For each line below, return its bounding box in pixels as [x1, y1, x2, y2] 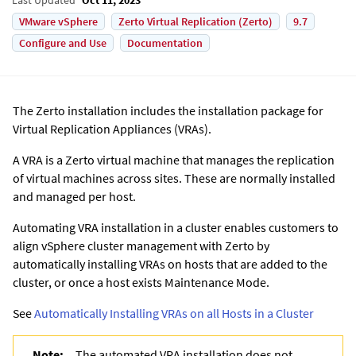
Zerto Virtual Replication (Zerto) [118, 14, 273, 29]
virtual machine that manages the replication [95, 151, 335, 168]
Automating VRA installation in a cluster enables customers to [13, 219, 339, 235]
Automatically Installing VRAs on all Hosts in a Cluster [34, 304, 314, 321]
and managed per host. [13, 188, 136, 204]
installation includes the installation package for [65, 102, 323, 118]
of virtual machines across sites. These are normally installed [13, 169, 335, 186]
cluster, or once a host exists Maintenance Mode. [13, 273, 269, 290]
